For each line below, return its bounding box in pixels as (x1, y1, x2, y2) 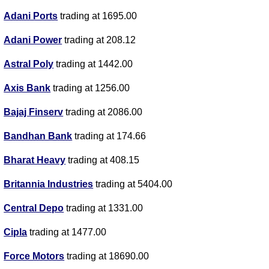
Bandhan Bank (4, 131, 73, 142)
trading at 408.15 (65, 155, 140, 166)
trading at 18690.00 (64, 251, 150, 262)
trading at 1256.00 (50, 83, 130, 94)
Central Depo (4, 203, 64, 214)
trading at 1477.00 (27, 227, 107, 238)
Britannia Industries (4, 179, 94, 190)
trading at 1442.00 (53, 59, 133, 70)
